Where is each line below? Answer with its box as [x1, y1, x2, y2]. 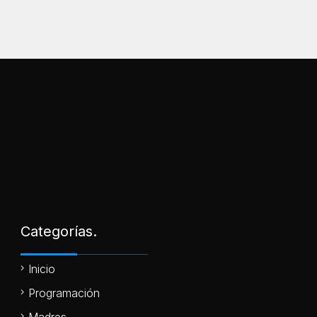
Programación [28, 285, 100, 300]
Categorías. [21, 222, 97, 240]
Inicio [28, 261, 55, 276]
